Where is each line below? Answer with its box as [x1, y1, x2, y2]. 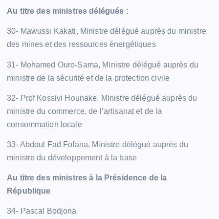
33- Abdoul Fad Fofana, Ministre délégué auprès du [7, 140, 188, 149]
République [7, 186, 51, 195]
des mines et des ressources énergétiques [7, 40, 156, 49]
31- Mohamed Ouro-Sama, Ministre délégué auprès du [7, 60, 198, 69]
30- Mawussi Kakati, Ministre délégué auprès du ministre [7, 27, 206, 36]
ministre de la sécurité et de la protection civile [7, 73, 170, 82]
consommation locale [7, 120, 82, 129]
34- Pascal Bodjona [7, 206, 77, 215]
